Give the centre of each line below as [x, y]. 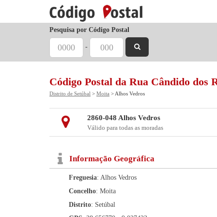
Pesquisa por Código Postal [89, 30]
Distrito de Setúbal [70, 93]
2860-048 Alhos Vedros [124, 118]
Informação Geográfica [112, 159]
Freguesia [83, 178]
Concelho [82, 191]
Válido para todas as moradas [125, 128]
